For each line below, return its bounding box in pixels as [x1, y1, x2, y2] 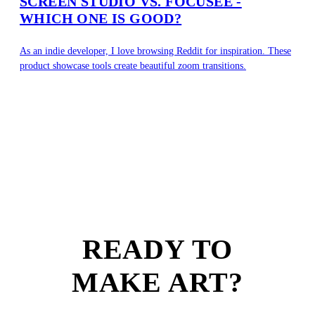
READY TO [82, 233, 233, 266]
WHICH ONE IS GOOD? [20, 10, 182, 26]
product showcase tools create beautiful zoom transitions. [20, 60, 246, 72]
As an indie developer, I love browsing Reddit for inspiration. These [20, 46, 291, 57]
